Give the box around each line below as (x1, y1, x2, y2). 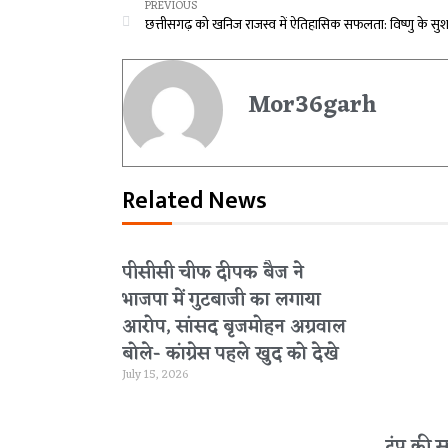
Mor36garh (248, 85, 377, 128)
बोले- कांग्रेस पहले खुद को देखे (122, 338, 339, 370)
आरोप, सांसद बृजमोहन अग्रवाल (122, 311, 346, 343)
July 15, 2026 (122, 364, 188, 386)
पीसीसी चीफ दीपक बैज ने (122, 257, 304, 289)
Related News (122, 181, 267, 221)
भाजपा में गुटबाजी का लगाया (122, 284, 321, 316)
